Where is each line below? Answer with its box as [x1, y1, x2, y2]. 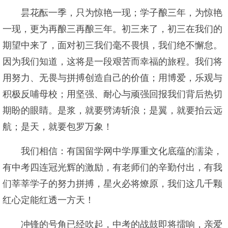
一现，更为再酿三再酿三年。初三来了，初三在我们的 [3, 24, 222, 34]
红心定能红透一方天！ [3, 195, 94, 205]
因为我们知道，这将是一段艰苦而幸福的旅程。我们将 [3, 56, 222, 67]
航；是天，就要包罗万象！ [3, 122, 112, 132]
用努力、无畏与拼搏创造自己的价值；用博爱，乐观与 [3, 73, 222, 83]
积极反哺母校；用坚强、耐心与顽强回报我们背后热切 [3, 89, 222, 99]
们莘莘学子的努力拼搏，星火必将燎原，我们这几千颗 [3, 179, 222, 189]
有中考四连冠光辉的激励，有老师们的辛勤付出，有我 [3, 162, 222, 173]
